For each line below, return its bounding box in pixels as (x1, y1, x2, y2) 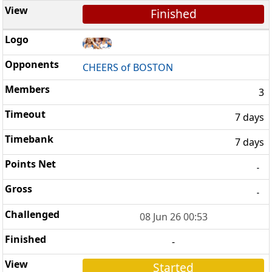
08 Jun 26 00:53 (139, 210, 208, 224)
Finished (150, 5, 197, 22)
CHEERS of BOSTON (83, 60, 174, 74)
